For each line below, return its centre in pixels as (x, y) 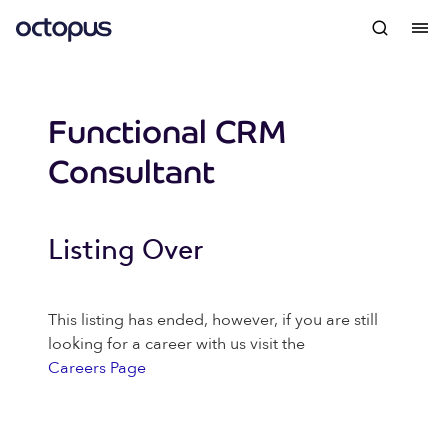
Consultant (131, 172)
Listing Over (125, 249)
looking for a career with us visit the (176, 344)
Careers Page (97, 368)
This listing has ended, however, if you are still (213, 320)
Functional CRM (167, 132)
